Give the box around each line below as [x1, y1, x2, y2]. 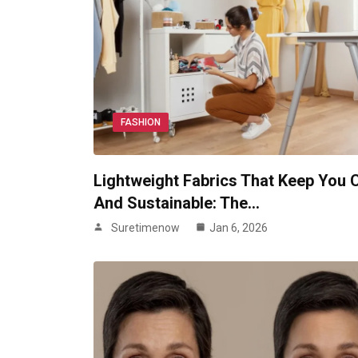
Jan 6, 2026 [209, 221, 268, 235]
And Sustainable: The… [93, 193, 260, 213]
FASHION [121, 117, 161, 129]
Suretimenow [111, 221, 180, 235]
